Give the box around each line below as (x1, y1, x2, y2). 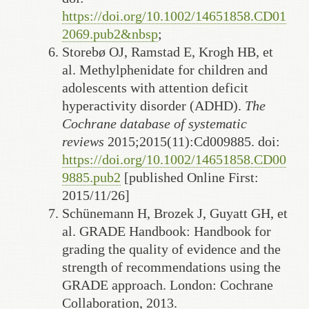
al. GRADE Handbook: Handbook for (62, 223, 271, 239)
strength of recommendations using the (62, 259, 281, 275)
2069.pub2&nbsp (62, 26, 158, 41)
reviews (62, 133, 104, 149)
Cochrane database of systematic (62, 115, 247, 131)
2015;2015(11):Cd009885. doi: (104, 133, 280, 149)
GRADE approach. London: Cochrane (62, 277, 273, 292)
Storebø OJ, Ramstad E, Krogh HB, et (62, 43, 273, 59)
